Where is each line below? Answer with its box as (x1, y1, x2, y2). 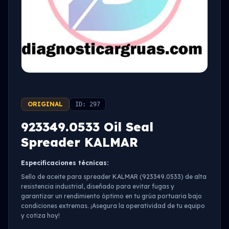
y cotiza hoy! (21, 212, 60, 219)
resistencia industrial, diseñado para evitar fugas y (21, 182, 174, 190)
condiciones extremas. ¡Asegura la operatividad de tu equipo (21, 202, 205, 210)
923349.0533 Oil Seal (21, 119, 153, 134)
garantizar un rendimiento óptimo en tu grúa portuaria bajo (21, 192, 202, 200)
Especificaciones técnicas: (21, 159, 108, 167)
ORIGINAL (28, 100, 63, 108)
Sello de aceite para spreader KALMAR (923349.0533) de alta (21, 173, 207, 180)
